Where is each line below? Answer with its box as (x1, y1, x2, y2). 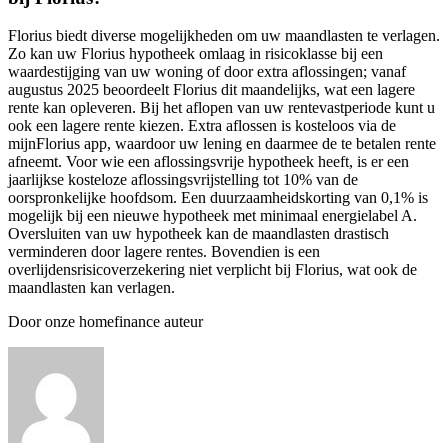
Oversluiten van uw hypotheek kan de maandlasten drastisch (8, 225, 389, 243)
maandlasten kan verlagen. (8, 279, 175, 297)
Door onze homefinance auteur (8, 313, 203, 331)
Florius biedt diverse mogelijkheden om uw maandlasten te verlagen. (8, 27, 440, 45)
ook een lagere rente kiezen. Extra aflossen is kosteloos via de (8, 117, 396, 135)
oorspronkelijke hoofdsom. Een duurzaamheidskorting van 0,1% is (8, 189, 428, 207)
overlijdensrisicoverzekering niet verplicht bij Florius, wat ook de (8, 261, 417, 279)
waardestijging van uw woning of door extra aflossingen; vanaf (8, 63, 406, 81)
